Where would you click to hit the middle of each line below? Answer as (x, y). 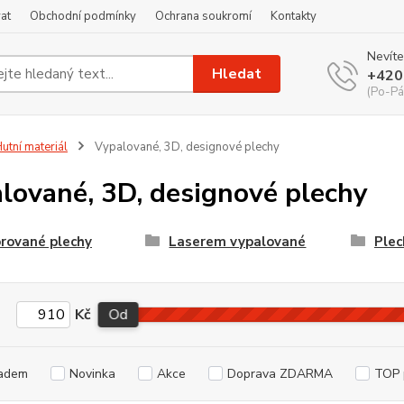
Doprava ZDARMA (280, 374)
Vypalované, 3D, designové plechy (185, 147)
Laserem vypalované (238, 242)
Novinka (92, 374)
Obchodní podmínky (83, 16)
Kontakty (294, 16)
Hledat (237, 73)
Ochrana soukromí (203, 16)
